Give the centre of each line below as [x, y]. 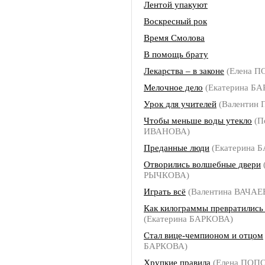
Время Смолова [174, 38]
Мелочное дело [173, 87]
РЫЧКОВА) [167, 175]
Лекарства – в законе [184, 71]
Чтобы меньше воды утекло [198, 120]
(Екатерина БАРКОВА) [188, 219]
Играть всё [165, 191]
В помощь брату [176, 54]
